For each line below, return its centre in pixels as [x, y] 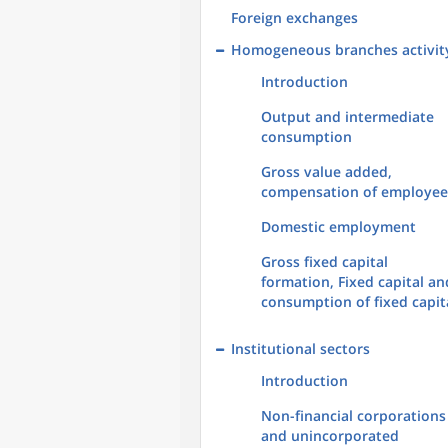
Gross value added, [326, 171]
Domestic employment [338, 226]
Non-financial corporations [353, 415]
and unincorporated [330, 435]
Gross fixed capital [324, 261]
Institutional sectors [300, 348]
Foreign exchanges [294, 17]
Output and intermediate [347, 116]
